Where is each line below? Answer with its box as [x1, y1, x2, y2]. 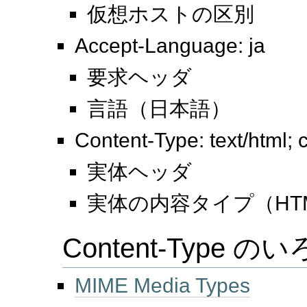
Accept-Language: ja [74, 34, 265, 57]
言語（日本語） [86, 97, 231, 120]
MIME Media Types [74, 274, 250, 297]
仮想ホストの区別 [86, 2, 254, 25]
